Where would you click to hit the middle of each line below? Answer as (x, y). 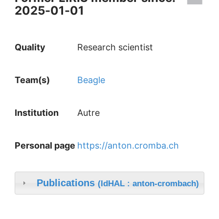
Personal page (45, 145)
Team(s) (33, 80)
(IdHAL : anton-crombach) (148, 183)
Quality (30, 47)
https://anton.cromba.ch (128, 145)
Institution (38, 113)
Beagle (91, 80)
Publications (67, 183)
